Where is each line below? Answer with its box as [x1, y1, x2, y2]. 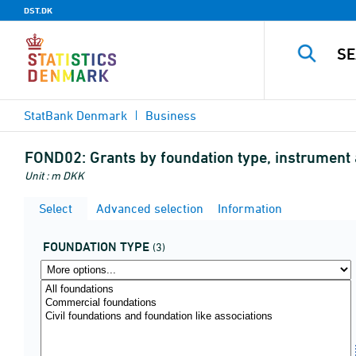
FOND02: [25, 148, 86, 167]
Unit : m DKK [25, 168, 84, 182]
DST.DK [24, 5, 52, 16]
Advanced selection [93, 201, 203, 215]
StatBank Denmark [24, 108, 127, 122]
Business [145, 108, 196, 122]
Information [215, 201, 282, 215]
